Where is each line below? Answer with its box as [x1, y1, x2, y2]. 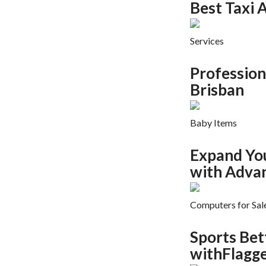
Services [189, 35, 224, 47]
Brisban [189, 80, 244, 100]
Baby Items [189, 117, 237, 129]
